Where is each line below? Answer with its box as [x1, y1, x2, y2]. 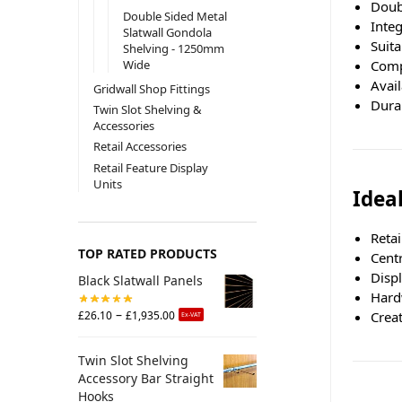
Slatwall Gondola [122, 23, 212, 40]
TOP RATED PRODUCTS [78, 245, 217, 263]
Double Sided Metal [122, 7, 227, 24]
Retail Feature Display [92, 159, 208, 176]
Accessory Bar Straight [78, 369, 214, 387]
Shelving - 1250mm [122, 39, 224, 57]
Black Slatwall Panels [78, 272, 203, 290]
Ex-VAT [181, 310, 201, 319]
